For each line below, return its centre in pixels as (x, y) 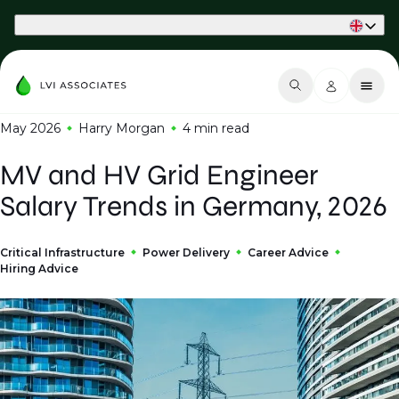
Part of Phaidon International (90, 24)
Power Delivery (186, 252)
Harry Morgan (122, 128)
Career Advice (288, 252)
